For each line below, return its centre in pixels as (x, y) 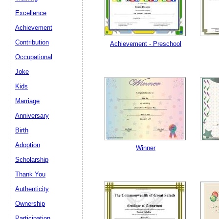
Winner (146, 148)
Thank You (30, 174)
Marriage (27, 101)
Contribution (32, 42)
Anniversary (32, 116)
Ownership (30, 204)
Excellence (31, 13)
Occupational (34, 57)
